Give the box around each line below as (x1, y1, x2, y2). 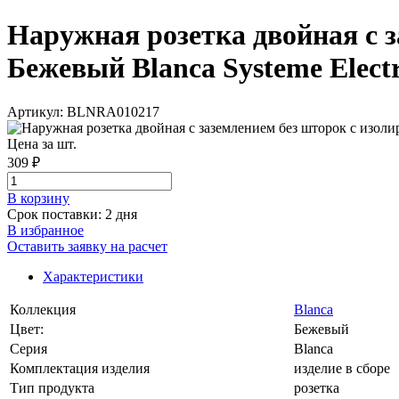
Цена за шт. (7, 135, 77, 151)
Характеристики (43, 268, 143, 284)
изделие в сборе (294, 360, 390, 376)
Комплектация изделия (10, 360, 150, 376)
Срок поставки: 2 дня (7, 206, 137, 222)
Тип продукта (10, 379, 94, 395)
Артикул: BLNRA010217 (7, 103, 159, 119)
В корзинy (7, 190, 69, 206)
